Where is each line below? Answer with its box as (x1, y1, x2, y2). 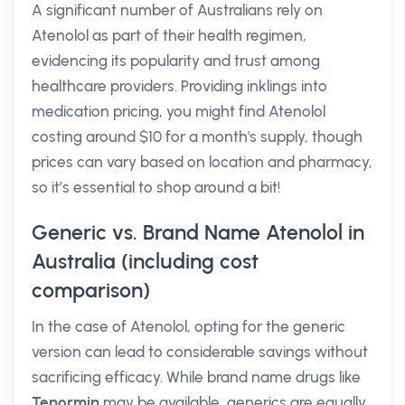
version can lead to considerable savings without (32, 343, 368, 361)
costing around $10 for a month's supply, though (32, 127, 363, 146)
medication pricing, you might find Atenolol (32, 102, 325, 120)
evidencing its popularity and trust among (32, 52, 320, 70)
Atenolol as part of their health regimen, (32, 26, 306, 44)
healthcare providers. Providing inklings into (32, 77, 327, 95)
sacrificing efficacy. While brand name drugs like (32, 368, 361, 386)
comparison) (32, 278, 150, 303)
